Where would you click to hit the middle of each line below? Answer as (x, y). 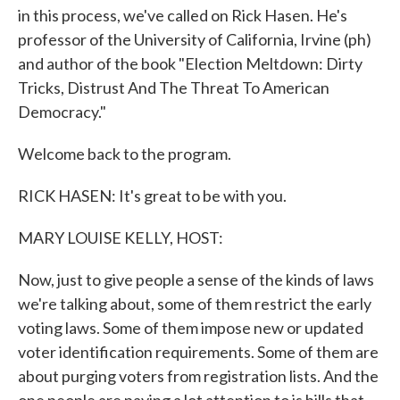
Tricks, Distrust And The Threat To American (174, 87)
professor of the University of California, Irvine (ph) (195, 39)
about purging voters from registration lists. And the (198, 376)
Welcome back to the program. (125, 154)
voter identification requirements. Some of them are (198, 352)
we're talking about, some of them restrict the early (195, 304)
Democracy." (62, 112)
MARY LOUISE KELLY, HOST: (121, 237)
